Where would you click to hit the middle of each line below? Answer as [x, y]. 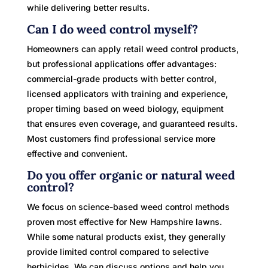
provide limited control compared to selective [118, 251]
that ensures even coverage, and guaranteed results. [132, 123]
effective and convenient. [77, 153]
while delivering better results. [88, 7]
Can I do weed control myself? [112, 29]
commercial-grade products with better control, [121, 78]
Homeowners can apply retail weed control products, [133, 48]
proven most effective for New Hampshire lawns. [124, 221]
